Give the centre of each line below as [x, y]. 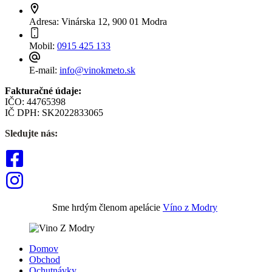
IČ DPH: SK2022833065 [54, 112]
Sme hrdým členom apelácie [107, 207]
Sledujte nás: [31, 133]
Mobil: [43, 46]
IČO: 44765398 [35, 101]
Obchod [45, 259]
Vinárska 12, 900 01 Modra [114, 21]
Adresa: [45, 21]
